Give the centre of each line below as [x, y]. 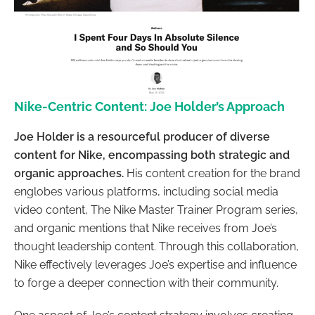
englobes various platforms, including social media [146, 192]
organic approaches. [69, 174]
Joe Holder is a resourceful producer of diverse [142, 137]
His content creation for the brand [212, 174]
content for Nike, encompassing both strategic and [152, 155]
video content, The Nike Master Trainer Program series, [156, 210]
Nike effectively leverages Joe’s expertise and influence [155, 265]
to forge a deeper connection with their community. [146, 283]
